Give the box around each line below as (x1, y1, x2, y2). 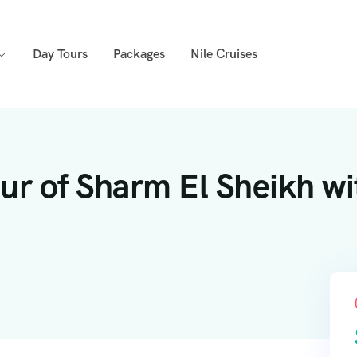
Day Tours (32, 45, 88, 62)
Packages (112, 45, 165, 62)
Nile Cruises (190, 45, 257, 62)
